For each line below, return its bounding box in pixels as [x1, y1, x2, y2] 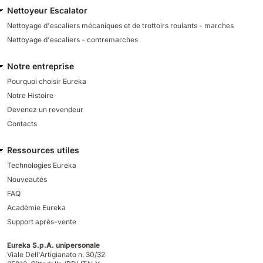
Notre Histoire [7, 91, 53, 100]
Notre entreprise [7, 61, 74, 72]
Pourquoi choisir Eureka [7, 77, 86, 86]
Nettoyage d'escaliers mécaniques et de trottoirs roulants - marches [7, 21, 234, 31]
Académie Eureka [7, 203, 66, 213]
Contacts [7, 119, 37, 129]
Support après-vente [7, 217, 76, 227]
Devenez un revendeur [7, 105, 83, 114]
